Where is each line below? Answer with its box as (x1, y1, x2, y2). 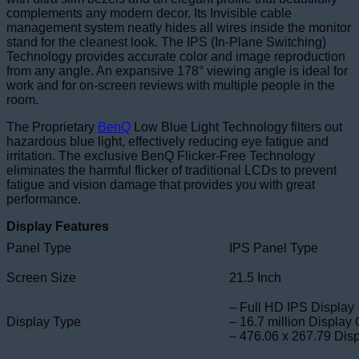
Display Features (6, 219, 109, 233)
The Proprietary (6, 119, 98, 134)
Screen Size (6, 270, 76, 284)
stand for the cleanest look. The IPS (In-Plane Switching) (6, 34, 326, 49)
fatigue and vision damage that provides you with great (6, 177, 315, 192)
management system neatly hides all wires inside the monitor (6, 20, 351, 34)
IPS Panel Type (229, 240, 318, 255)
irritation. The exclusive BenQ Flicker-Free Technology (6, 148, 315, 163)
